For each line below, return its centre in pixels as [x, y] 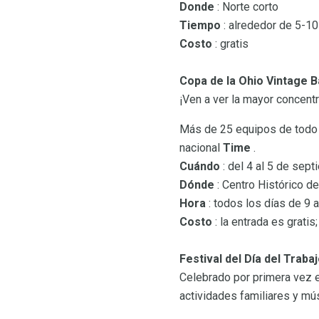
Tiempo [200, 26]
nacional [201, 148]
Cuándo [200, 167]
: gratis [230, 44]
